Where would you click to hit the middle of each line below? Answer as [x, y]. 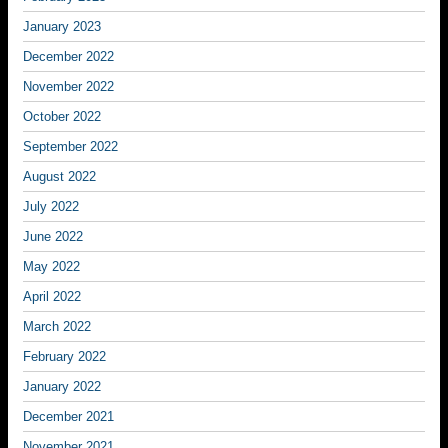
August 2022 [59, 177]
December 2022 [68, 57]
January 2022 [62, 387]
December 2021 [68, 417]
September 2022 [70, 147]
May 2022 [51, 267]
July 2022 [51, 207]
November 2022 [68, 87]
